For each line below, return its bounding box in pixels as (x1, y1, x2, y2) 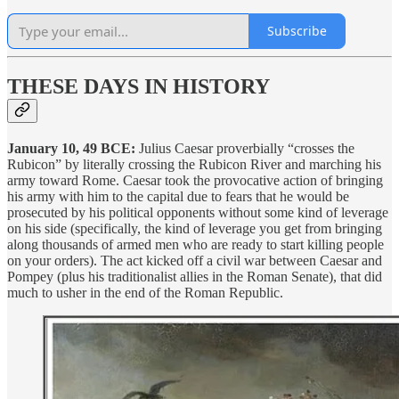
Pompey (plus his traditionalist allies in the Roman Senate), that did (7, 269, 382, 285)
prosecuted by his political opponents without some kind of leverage (7, 205, 388, 221)
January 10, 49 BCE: (7, 141, 135, 157)
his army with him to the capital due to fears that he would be (7, 189, 349, 205)
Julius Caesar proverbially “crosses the (135, 141, 354, 157)
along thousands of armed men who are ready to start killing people (7, 237, 384, 253)
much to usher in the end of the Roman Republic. (7, 285, 283, 301)
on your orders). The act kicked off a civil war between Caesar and (7, 253, 382, 269)
